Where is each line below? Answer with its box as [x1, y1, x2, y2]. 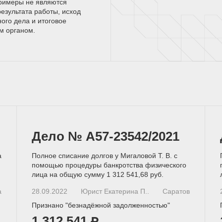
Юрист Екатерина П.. [80, 187, 149, 195]
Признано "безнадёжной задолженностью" [32, 201, 170, 209]
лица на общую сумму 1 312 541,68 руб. [32, 170, 164, 178]
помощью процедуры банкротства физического [32, 161, 187, 169]
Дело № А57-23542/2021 [32, 128, 180, 144]
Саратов [162, 187, 190, 195]
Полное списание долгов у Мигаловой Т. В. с [32, 151, 178, 160]
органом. [4, 26, 35, 34]
